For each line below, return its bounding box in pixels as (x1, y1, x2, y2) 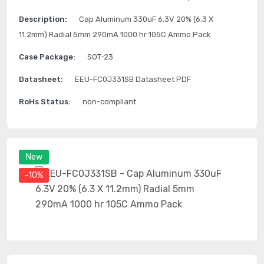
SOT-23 (87, 52, 113, 61)
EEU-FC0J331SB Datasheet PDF (75, 75, 191, 84)
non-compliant (82, 97, 136, 106)
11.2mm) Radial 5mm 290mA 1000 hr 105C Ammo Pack (19, 30, 211, 39)
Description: (19, 15, 67, 24)
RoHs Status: (19, 97, 71, 106)
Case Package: (19, 52, 75, 61)
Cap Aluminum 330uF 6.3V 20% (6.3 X (79, 15, 213, 24)
